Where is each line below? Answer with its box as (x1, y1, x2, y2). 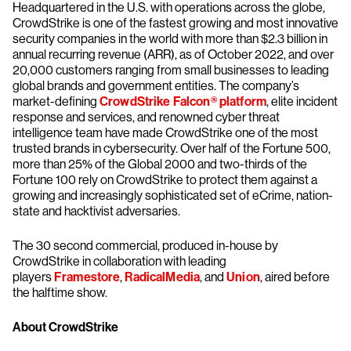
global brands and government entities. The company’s (13, 78, 299, 93)
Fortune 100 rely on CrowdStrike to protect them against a (13, 172, 317, 187)
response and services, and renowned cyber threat (13, 110, 280, 125)
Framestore (54, 270, 121, 284)
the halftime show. (13, 285, 107, 300)
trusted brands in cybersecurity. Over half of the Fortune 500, (13, 141, 331, 156)
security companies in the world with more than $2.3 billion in (13, 31, 327, 46)
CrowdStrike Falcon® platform (100, 94, 266, 109)
